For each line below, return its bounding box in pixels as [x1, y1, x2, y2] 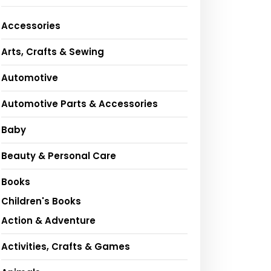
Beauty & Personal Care [1, 149, 116, 163]
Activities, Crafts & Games [1, 240, 130, 253]
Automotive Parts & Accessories [1, 97, 158, 111]
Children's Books [1, 195, 81, 208]
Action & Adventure [1, 214, 96, 227]
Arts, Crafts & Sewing [1, 45, 104, 59]
